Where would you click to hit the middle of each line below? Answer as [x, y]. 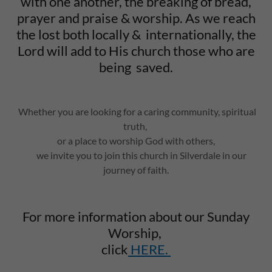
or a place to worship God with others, [136, 141]
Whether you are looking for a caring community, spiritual [136, 112]
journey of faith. [136, 170]
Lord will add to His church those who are [136, 51]
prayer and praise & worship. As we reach [136, 18]
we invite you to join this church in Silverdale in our [136, 155]
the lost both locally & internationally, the [136, 35]
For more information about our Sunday [136, 217]
